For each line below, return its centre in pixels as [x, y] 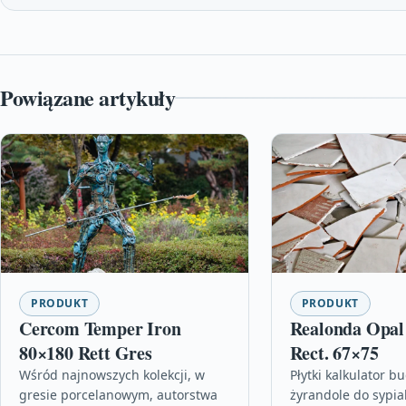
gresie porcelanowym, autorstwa [118, 394]
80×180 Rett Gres [86, 353]
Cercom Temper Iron [100, 328]
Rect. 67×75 [334, 353]
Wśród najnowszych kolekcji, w [112, 374]
